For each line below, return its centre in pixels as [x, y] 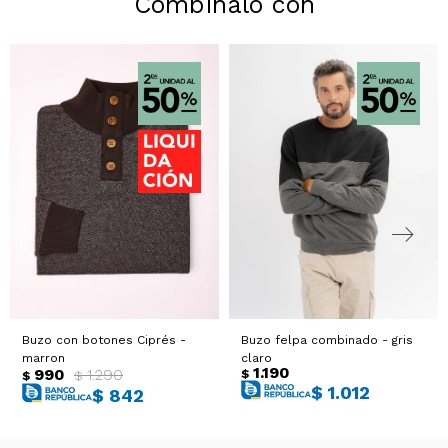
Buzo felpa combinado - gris [327, 340]
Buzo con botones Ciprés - [104, 340]
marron [43, 358]
